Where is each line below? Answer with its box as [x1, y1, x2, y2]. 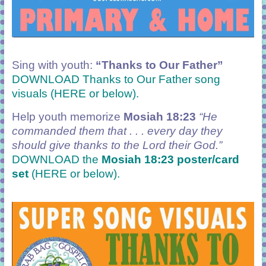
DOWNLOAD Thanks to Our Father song [11, 72, 220, 85]
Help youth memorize [11, 110, 123, 123]
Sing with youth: [11, 58, 96, 71]
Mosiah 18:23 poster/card [101, 153, 239, 166]
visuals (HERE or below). [11, 87, 139, 100]
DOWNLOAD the [11, 153, 102, 166]
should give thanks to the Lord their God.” [11, 138, 222, 151]
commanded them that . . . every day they [11, 124, 223, 137]
